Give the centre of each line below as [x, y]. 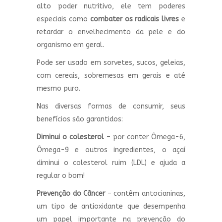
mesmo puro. [58, 88]
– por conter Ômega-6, [145, 137]
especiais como [63, 19]
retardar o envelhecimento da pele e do [111, 32]
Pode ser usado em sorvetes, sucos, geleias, [111, 62]
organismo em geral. [70, 45]
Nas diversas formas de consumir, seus [111, 106]
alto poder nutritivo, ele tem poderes [111, 6]
